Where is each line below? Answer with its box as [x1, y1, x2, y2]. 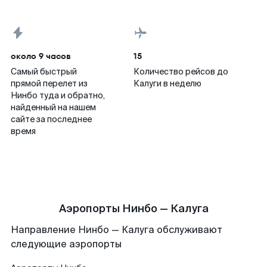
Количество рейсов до [133, 66, 228, 77]
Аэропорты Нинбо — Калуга [58, 201, 209, 216]
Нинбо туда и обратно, [11, 90, 105, 101]
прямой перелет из [11, 78, 88, 89]
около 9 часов [11, 50, 71, 62]
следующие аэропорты [11, 238, 122, 250]
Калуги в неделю [133, 78, 201, 89]
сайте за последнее [11, 114, 92, 125]
